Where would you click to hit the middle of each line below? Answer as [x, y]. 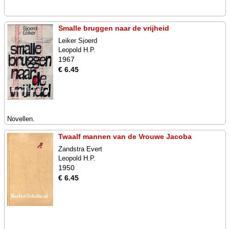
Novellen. [21, 119]
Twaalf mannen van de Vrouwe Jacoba [125, 136]
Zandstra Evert [80, 149]
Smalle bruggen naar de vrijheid [114, 28]
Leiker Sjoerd [78, 41]
